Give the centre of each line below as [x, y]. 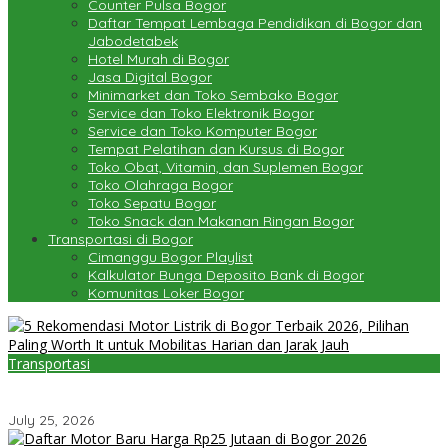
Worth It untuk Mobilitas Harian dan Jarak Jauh [164, 402]
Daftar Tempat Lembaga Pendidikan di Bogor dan [255, 23]
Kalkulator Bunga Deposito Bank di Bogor [226, 275]
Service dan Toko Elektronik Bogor [201, 113]
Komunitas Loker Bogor [166, 293]
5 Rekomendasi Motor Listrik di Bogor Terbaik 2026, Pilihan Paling [223, 383]
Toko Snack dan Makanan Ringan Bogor [221, 221]
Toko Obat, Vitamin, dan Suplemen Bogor [225, 167]
